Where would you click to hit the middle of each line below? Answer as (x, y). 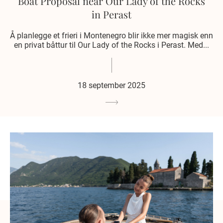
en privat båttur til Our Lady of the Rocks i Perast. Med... (111, 45)
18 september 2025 (111, 86)
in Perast (111, 14)
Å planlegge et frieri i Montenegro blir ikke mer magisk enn (111, 36)
